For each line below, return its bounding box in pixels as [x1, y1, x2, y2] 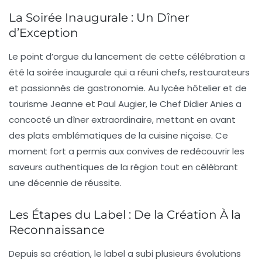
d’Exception [9, 26, 78, 40]
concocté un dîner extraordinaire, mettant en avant [9, 113, 236, 126]
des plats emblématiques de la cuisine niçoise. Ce [9, 129, 228, 142]
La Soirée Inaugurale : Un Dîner [9, 11, 189, 25]
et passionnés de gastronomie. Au [9, 82, 161, 95]
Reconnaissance [9, 223, 105, 237]
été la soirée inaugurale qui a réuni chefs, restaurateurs [9, 66, 250, 79]
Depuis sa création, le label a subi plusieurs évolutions [9, 247, 241, 260]
